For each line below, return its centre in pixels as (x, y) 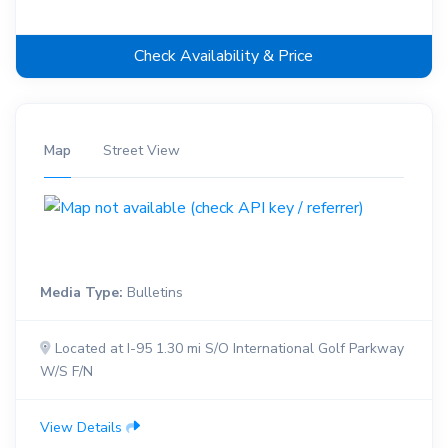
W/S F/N (66, 371)
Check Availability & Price (224, 56)
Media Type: (81, 292)
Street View (141, 151)
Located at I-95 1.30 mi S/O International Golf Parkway (227, 348)
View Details (82, 427)
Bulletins (152, 292)
